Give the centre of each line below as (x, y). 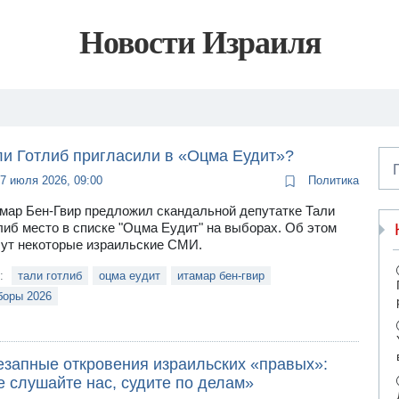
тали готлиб (49, 276)
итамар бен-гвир (220, 276)
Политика (331, 180)
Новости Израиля (199, 43)
